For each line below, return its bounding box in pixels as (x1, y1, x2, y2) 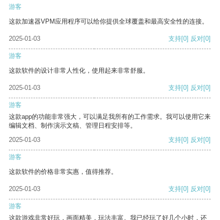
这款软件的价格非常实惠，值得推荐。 (9, 168, 117, 176)
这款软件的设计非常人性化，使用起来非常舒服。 (9, 67, 149, 75)
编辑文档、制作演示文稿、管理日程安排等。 (9, 122, 137, 130)
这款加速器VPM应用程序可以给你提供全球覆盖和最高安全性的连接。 (9, 18, 208, 26)
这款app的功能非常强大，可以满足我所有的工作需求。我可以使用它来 (9, 113, 211, 121)
